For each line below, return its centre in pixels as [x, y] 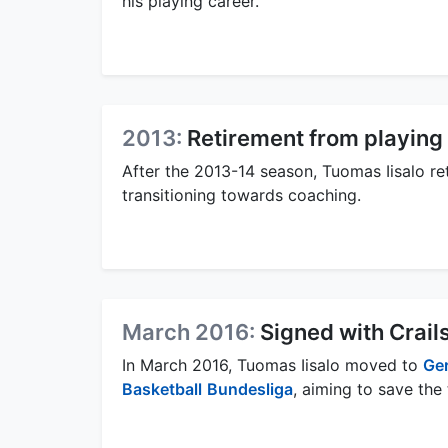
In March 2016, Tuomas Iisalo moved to [272, 364]
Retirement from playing [315, 137]
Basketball [162, 388]
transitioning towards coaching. [241, 194]
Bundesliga [250, 388]
